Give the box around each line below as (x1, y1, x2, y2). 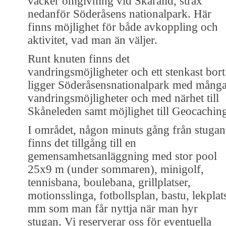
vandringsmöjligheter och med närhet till (28, 91, 219, 104)
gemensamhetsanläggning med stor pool (28, 149, 217, 162)
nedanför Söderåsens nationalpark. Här (28, 7, 211, 20)
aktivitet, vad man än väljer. (28, 33, 157, 46)
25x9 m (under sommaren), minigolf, (28, 162, 204, 176)
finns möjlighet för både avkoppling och (28, 20, 218, 33)
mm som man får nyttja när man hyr (28, 202, 198, 215)
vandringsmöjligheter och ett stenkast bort (28, 65, 225, 78)
